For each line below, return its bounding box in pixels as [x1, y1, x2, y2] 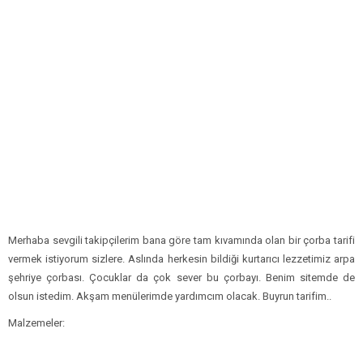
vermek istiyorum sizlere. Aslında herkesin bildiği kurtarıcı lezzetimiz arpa [8, 252, 355, 265]
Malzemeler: [8, 316, 65, 329]
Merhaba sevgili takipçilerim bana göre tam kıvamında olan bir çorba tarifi [8, 233, 355, 246]
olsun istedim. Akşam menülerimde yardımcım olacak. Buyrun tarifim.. [8, 289, 331, 302]
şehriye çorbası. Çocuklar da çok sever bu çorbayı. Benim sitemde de [8, 271, 355, 284]
